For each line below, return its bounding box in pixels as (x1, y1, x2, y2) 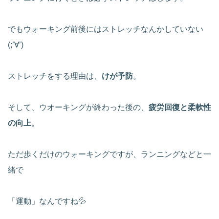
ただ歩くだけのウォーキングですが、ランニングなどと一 (8, 150, 211, 159)
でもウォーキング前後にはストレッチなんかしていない (8, 25, 203, 34)
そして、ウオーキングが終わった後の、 (8, 103, 149, 112)
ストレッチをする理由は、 (8, 72, 102, 81)
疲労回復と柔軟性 (149, 103, 211, 112)
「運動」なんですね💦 (8, 197, 86, 206)
